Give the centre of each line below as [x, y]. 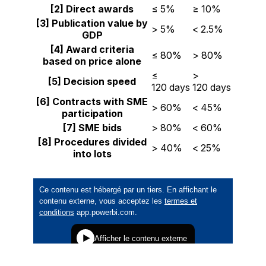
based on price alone [92, 61]
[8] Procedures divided [92, 142]
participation [92, 114]
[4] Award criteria [92, 50]
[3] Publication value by [92, 23]
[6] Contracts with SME [92, 102]
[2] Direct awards [92, 9]
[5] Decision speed [92, 82]
